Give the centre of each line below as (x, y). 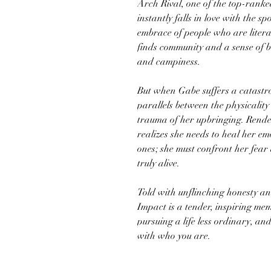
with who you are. (174, 236)
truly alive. (158, 163)
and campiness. (169, 62)
